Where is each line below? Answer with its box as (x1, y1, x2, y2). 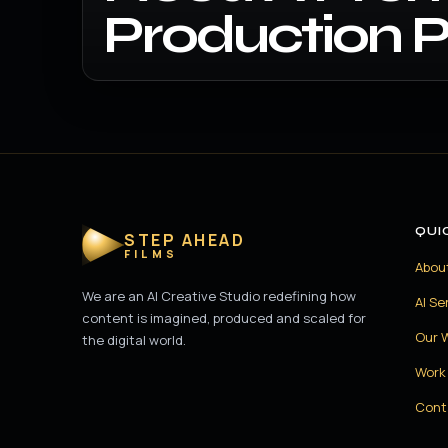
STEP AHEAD (124, 228, 246, 251)
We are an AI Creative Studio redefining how (82, 287, 356, 305)
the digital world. (82, 331, 186, 349)
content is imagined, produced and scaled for (82, 309, 366, 327)
